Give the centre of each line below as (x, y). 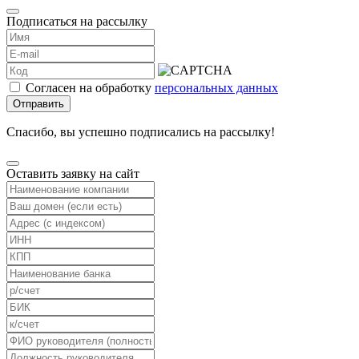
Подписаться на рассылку (77, 21)
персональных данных (216, 87)
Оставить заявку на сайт (73, 173)
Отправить (38, 103)
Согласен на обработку (90, 87)
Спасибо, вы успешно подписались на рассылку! (141, 131)
